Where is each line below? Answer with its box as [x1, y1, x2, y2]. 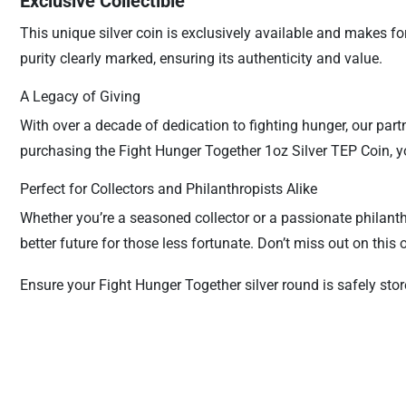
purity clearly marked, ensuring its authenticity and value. [19, 50, 382, 67]
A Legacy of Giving [19, 88, 140, 105]
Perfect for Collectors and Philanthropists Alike [19, 180, 317, 198]
